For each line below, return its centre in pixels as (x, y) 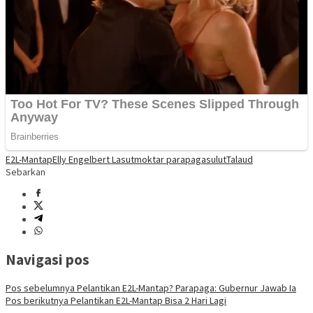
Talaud (240, 159)
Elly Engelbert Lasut (93, 159)
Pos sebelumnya (40, 287)
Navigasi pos (48, 260)
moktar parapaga (170, 159)
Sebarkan (26, 172)
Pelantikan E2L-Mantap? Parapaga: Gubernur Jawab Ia (185, 287)
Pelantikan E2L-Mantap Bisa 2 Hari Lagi (147, 300)
